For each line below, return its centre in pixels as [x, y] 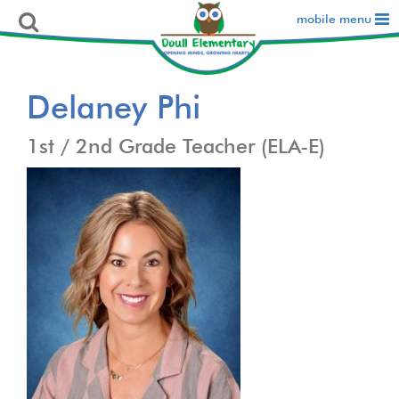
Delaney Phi [114, 106]
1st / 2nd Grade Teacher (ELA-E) [176, 146]
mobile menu [336, 19]
